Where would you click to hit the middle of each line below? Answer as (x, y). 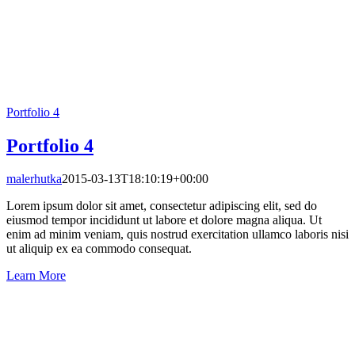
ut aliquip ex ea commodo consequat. (99, 249)
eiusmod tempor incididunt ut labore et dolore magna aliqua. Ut (164, 220)
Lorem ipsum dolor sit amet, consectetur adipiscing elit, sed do (162, 206)
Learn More (36, 276)
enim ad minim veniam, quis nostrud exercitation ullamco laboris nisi (177, 235)
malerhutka (34, 179)
